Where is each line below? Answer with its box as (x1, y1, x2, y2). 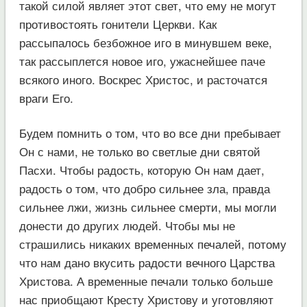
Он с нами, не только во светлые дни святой (19, 142, 260, 160)
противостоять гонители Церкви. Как (19, 14, 217, 32)
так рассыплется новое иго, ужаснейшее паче (19, 51, 265, 69)
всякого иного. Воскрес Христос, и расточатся (19, 70, 267, 88)
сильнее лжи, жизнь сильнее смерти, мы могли (19, 197, 277, 215)
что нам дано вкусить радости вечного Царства (19, 253, 275, 271)
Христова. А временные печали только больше (19, 271, 273, 289)
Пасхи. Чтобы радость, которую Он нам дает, (19, 160, 265, 178)
